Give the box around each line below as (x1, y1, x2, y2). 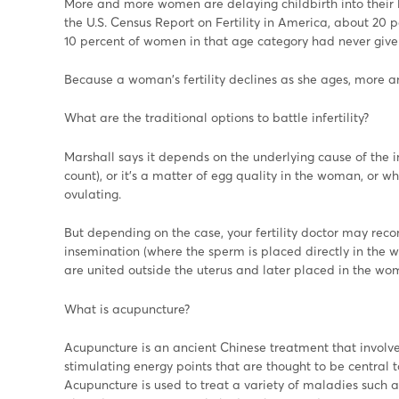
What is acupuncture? (64, 300, 190, 316)
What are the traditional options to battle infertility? (64, 110, 369, 126)
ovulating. (64, 185, 121, 201)
